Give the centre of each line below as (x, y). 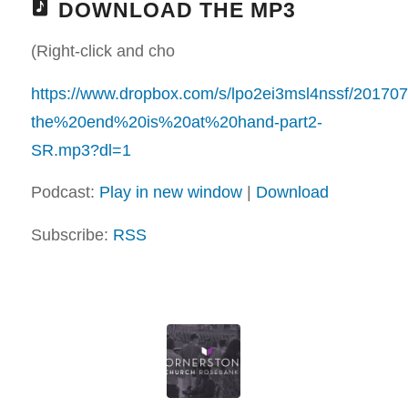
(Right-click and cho (102, 51)
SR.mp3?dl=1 (81, 149)
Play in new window (170, 192)
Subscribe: (71, 235)
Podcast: (65, 192)
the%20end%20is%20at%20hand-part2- (176, 121)
